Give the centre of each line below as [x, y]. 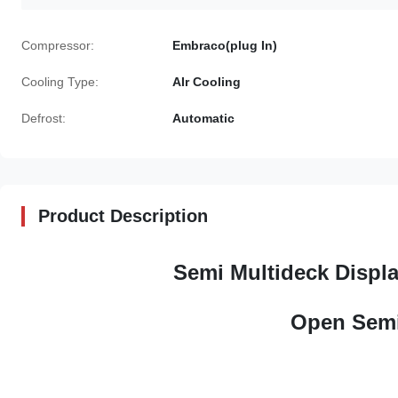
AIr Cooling [207, 82]
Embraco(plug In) [225, 45]
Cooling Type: [60, 82]
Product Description [123, 216]
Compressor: [58, 45]
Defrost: [44, 118]
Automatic [203, 118]
